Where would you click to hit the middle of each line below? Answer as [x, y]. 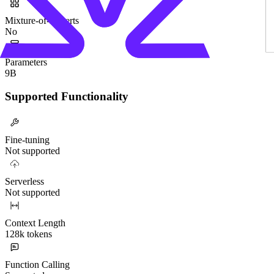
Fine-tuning [27, 139]
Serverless [24, 181]
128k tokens [28, 234]
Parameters [26, 62]
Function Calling [37, 264]
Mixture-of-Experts [42, 20]
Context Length [35, 223]
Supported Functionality [67, 97]
